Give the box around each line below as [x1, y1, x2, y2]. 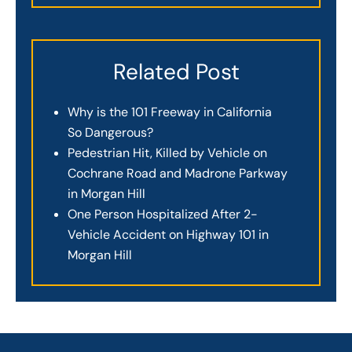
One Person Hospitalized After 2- [68, 206, 258, 223]
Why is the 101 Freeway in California [68, 104, 272, 121]
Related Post [112, 57, 240, 87]
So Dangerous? [68, 124, 153, 141]
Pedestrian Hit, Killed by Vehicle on [68, 145, 267, 162]
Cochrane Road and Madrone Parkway [68, 165, 288, 182]
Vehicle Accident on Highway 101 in [68, 226, 269, 244]
